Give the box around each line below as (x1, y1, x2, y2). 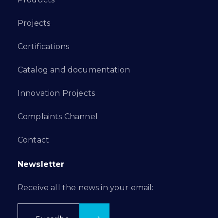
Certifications (18, 42, 70, 52)
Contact (18, 135, 50, 145)
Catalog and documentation (18, 65, 130, 75)
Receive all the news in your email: (18, 183, 154, 193)
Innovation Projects (18, 89, 95, 98)
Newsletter (18, 160, 65, 169)
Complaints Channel (18, 112, 98, 122)
